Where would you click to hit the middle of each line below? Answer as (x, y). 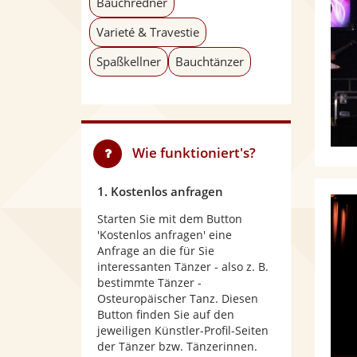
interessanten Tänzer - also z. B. (183, 267)
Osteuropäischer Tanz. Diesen (178, 298)
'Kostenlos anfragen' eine (165, 235)
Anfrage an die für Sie (156, 251)
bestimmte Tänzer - (149, 282)
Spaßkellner (129, 61)
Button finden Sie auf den (166, 314)
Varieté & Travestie (148, 32)
